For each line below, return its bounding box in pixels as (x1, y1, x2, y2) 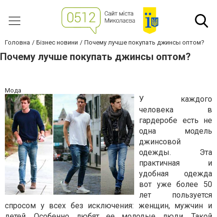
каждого (144, 94, 212, 104)
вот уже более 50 (139, 180, 212, 189)
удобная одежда (139, 169, 212, 178)
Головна (5, 39, 30, 46)
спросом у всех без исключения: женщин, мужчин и (5, 201, 212, 210)
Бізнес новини (36, 39, 78, 46)
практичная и (139, 158, 212, 168)
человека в (139, 105, 212, 114)
